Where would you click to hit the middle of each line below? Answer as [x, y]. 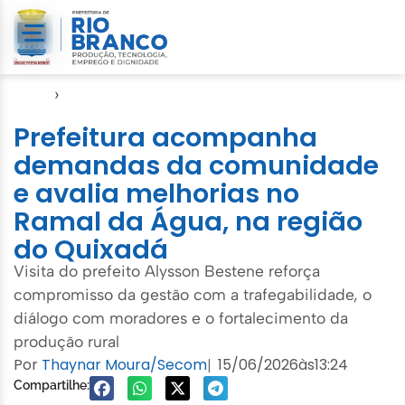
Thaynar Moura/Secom [124, 364]
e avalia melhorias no [156, 193]
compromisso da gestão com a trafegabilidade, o [193, 294]
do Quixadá [91, 249]
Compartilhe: [52, 385]
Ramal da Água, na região [188, 221]
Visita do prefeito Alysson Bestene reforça [167, 270]
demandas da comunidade [196, 165]
